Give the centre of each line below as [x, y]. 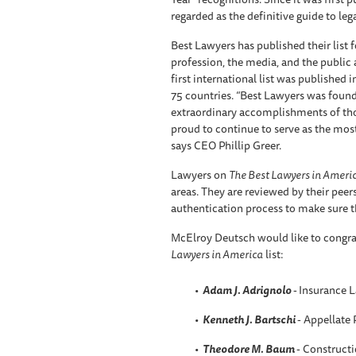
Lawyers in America [217, 254]
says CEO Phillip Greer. [226, 145]
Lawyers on [199, 174]
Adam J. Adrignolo [247, 290]
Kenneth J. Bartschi [249, 319]
